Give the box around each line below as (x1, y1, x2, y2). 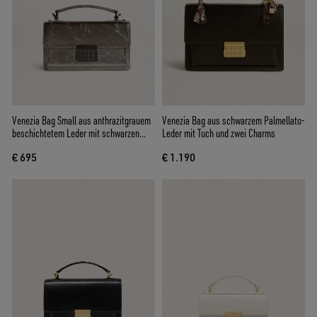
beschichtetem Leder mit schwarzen (12, 126, 139, 141)
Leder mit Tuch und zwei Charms (162, 126, 275, 141)
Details (12, 139, 37, 154)
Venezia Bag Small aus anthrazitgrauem (12, 113, 151, 128)
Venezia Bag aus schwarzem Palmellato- (162, 113, 305, 128)
